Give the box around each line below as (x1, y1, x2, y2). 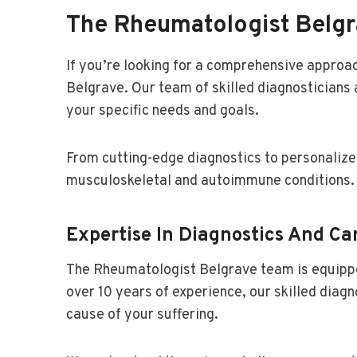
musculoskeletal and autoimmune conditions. (66, 171, 355, 190)
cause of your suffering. (66, 305, 218, 324)
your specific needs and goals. (66, 101, 259, 120)
